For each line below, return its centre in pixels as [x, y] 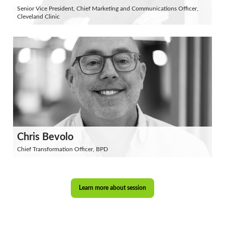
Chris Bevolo [45, 137]
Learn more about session [113, 188]
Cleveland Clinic [38, 17]
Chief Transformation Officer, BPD [63, 149]
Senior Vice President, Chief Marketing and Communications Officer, [108, 9]
